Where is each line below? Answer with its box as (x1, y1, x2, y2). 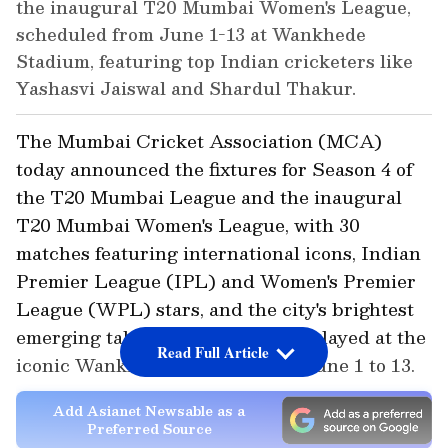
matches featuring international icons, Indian (16, 238, 421, 268)
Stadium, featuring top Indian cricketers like (16, 47, 413, 76)
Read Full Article (156, 341, 269, 364)
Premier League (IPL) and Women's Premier (16, 266, 416, 296)
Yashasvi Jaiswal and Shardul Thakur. (16, 74, 356, 103)
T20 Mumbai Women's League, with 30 (16, 210, 360, 240)
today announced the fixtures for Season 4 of (16, 154, 413, 184)
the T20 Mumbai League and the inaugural (16, 182, 402, 212)
